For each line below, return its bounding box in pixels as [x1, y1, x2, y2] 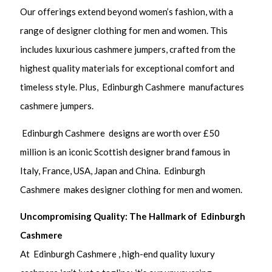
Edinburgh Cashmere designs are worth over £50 [20, 127, 220, 138]
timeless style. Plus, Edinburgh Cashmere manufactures [20, 81, 245, 93]
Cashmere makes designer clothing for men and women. [20, 183, 243, 195]
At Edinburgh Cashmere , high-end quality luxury [20, 248, 216, 260]
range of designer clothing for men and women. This [20, 25, 228, 36]
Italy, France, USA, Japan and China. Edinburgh [20, 165, 206, 176]
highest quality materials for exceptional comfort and [20, 63, 235, 74]
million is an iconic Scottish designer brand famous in [20, 146, 231, 157]
